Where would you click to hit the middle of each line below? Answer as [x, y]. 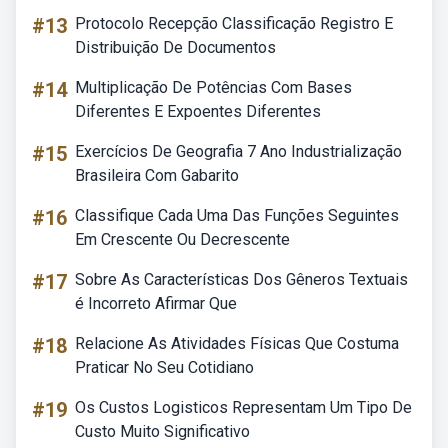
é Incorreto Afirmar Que [156, 303]
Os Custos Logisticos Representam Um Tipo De [243, 407]
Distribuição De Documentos [175, 47]
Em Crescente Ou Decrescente [182, 239]
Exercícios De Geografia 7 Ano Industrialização [238, 151]
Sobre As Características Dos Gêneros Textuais [241, 279]
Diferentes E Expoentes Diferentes [198, 111]
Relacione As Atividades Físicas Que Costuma [237, 343]
